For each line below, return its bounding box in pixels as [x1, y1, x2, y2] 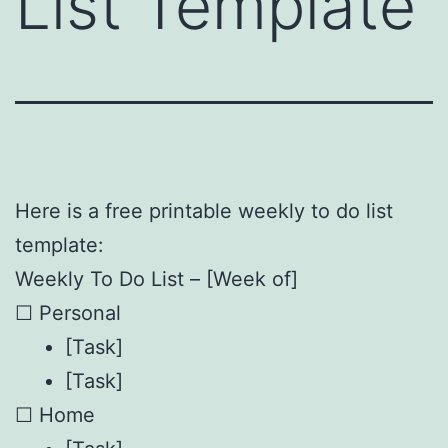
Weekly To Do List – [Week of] [15, 266, 298, 291]
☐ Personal [15, 300, 121, 325]
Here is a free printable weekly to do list [15, 198, 393, 223]
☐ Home [15, 402, 95, 427]
